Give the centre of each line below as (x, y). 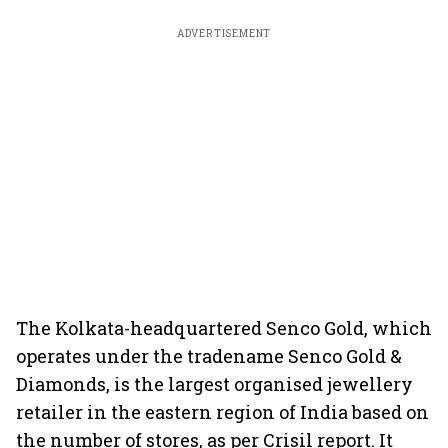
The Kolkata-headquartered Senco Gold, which (224, 328)
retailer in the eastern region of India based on (222, 412)
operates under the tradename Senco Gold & (209, 356)
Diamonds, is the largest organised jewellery (214, 384)
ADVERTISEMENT (224, 33)
